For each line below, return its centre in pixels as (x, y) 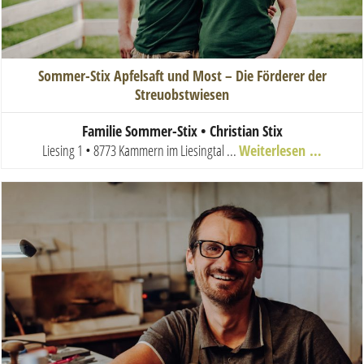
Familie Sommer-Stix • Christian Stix (182, 130)
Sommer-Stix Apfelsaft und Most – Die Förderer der (182, 75)
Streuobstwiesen (182, 94)
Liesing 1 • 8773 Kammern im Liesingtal (133, 150)
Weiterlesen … (280, 150)
